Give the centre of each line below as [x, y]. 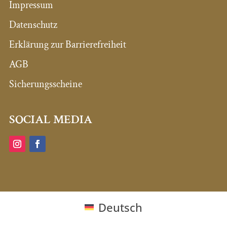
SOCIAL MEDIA [50, 120]
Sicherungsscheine [45, 84]
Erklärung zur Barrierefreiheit [67, 45]
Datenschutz [33, 25]
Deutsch [120, 207]
